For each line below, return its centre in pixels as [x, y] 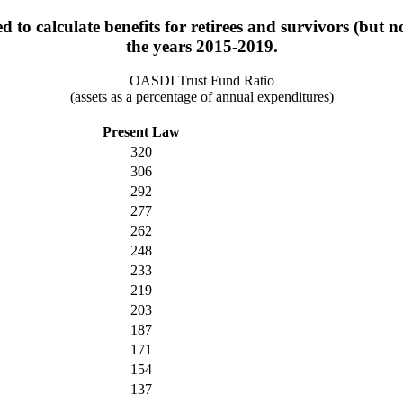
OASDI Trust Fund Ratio [201, 81]
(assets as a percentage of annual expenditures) [201, 97]
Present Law [141, 132]
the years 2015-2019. [201, 46]
